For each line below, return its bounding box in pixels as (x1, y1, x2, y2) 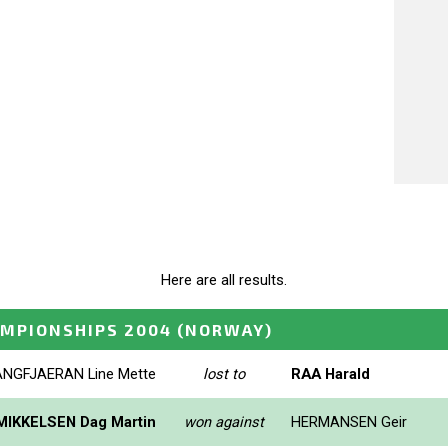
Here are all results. (161, 271, 287, 290)
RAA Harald (291, 364, 370, 383)
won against (183, 412, 264, 431)
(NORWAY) (177, 319, 273, 339)
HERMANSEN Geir (291, 412, 407, 431)
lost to (202, 364, 245, 383)
